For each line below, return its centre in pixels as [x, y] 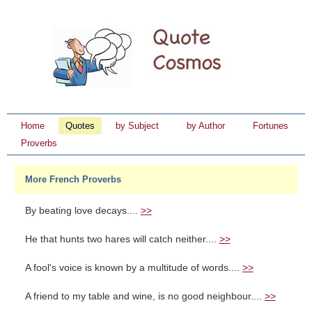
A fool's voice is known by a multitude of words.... [133, 268]
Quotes [80, 126]
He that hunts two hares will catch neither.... [122, 239]
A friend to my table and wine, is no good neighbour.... [145, 296]
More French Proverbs [73, 179]
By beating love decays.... [83, 211]
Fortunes [271, 126]
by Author [206, 126]
